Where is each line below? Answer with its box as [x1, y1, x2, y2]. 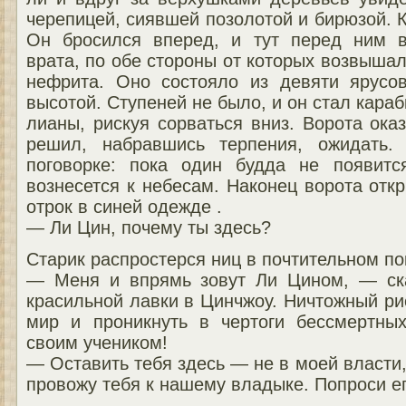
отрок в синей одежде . [26, 196, 222, 217]
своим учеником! [26, 332, 168, 353]
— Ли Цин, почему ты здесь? [26, 217, 271, 237]
